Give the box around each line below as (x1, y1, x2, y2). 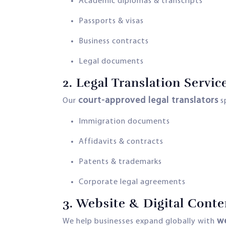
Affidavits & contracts (79, 137, 163, 146)
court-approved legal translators (78, 95, 218, 105)
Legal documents (79, 57, 144, 66)
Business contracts (79, 37, 149, 45)
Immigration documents (79, 117, 170, 126)
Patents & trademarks (79, 157, 162, 166)
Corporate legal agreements (79, 178, 186, 186)
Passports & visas (79, 17, 144, 25)
